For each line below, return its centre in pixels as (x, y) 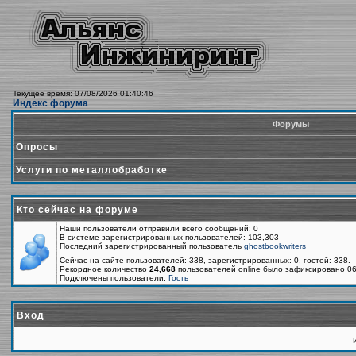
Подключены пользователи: (114, 278)
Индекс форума (50, 103)
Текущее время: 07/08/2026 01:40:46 (83, 93)
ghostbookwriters (275, 246)
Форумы (290, 124)
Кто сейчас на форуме (77, 210)
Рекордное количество (104, 269)
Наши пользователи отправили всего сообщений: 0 (159, 228)
